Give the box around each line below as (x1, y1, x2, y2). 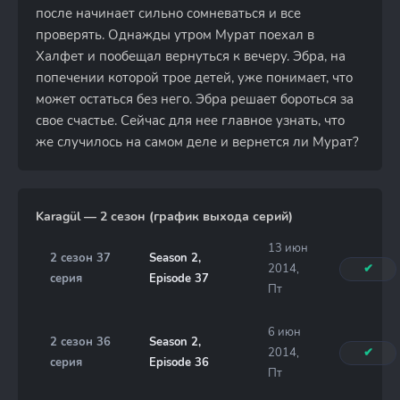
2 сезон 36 (50, 334, 111, 350)
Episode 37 (149, 271, 209, 287)
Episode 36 (149, 354, 209, 371)
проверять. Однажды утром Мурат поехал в (36, 26, 314, 44)
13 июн (268, 240, 308, 256)
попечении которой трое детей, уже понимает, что (36, 69, 353, 87)
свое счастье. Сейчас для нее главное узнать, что (36, 112, 345, 129)
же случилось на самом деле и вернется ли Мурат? (36, 133, 359, 151)
